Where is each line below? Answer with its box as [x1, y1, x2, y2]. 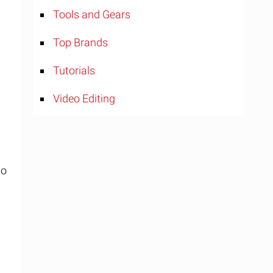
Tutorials [53, 64, 95, 77]
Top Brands [53, 36, 108, 49]
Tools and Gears [53, 8, 130, 21]
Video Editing [53, 92, 115, 105]
